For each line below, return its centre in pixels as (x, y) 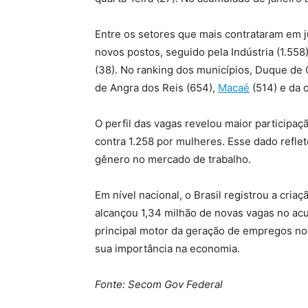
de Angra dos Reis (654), (156, 88)
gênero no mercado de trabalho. (173, 159)
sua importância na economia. (167, 249)
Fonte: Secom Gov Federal (159, 285)
